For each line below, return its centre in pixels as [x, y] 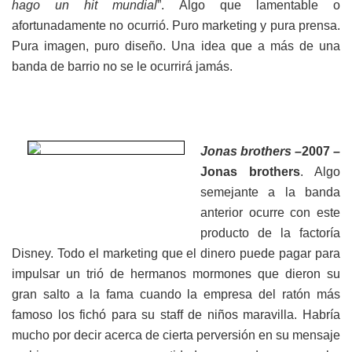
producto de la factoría [270, 233]
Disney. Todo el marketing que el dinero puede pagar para [176, 254]
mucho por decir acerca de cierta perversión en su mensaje [176, 335]
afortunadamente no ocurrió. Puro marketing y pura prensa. [176, 26]
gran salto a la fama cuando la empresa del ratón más [176, 295]
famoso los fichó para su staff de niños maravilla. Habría [176, 315]
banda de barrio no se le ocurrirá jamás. [122, 67]
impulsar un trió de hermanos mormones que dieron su [176, 274]
